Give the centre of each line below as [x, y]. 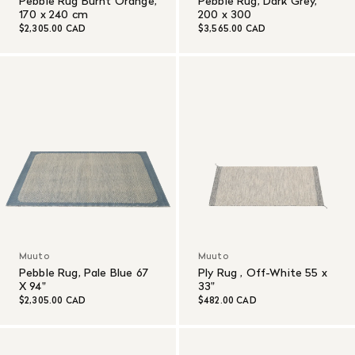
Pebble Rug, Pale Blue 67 [84, 273]
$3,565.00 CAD [232, 29]
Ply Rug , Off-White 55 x [263, 273]
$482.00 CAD [227, 301]
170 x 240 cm [53, 15]
